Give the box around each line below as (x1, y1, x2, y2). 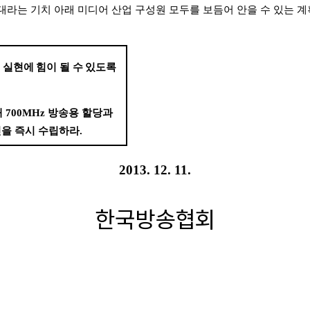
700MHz (6, 107, 48, 118)
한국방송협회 (95, 202, 215, 234)
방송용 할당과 (48, 107, 113, 118)
